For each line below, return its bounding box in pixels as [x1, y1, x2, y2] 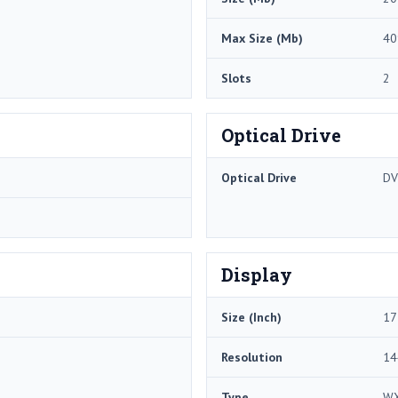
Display [221, 262, 292, 286]
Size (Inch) [221, 308, 282, 325]
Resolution [221, 348, 283, 365]
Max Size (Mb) [221, 29, 303, 46]
